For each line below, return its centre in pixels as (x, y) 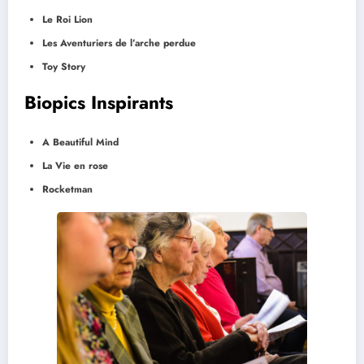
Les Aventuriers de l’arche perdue (119, 43)
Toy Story (64, 67)
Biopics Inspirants (99, 103)
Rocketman (67, 189)
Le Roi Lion (67, 20)
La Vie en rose (75, 165)
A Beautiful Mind (80, 142)
